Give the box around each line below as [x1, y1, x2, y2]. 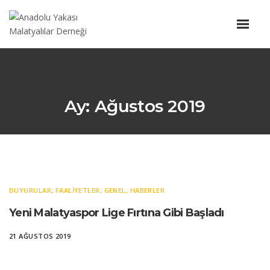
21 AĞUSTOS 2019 [9, 231, 71, 240]
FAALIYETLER [55, 186, 100, 195]
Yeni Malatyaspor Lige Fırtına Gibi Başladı [9, 206, 224, 219]
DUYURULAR [9, 186, 51, 195]
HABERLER [130, 186, 165, 195]
